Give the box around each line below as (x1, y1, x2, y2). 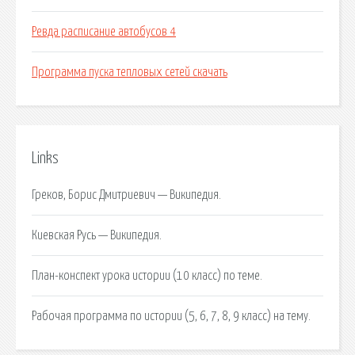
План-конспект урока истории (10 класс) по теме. (32, 269, 262, 282)
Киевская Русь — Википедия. (32, 228, 162, 242)
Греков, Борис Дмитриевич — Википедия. (32, 188, 221, 201)
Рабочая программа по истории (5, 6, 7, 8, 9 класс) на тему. (32, 309, 311, 323)
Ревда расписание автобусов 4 (32, 25, 176, 39)
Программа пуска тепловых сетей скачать (32, 66, 227, 79)
